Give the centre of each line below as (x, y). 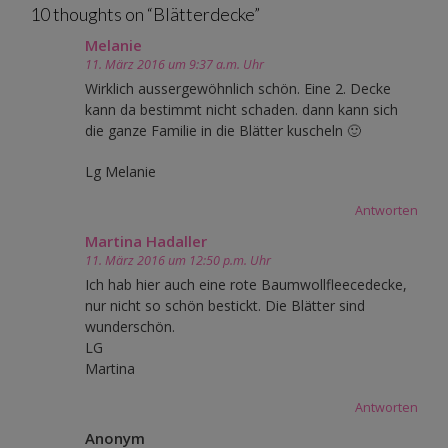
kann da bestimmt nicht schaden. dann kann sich (241, 110)
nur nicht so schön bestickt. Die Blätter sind (225, 306)
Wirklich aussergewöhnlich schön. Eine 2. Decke (238, 89)
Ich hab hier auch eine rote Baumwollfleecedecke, (246, 285)
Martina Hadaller (146, 241)
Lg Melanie (120, 172)
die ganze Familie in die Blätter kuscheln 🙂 (223, 131)
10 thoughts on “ (91, 13)
